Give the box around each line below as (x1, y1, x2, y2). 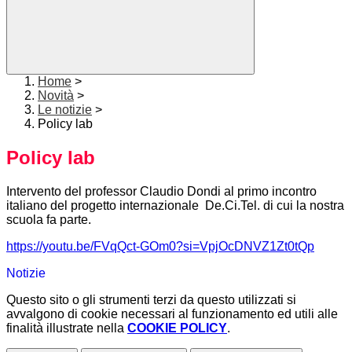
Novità (38, 89, 74, 103)
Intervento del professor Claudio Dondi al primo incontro (6, 185, 317, 199)
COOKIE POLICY (127, 321, 227, 335)
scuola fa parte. (6, 213, 91, 227)
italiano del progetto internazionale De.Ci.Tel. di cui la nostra (6, 199, 344, 213)
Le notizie (38, 103, 92, 117)
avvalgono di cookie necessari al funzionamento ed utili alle (6, 307, 338, 321)
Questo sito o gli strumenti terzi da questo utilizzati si (6, 293, 296, 307)
